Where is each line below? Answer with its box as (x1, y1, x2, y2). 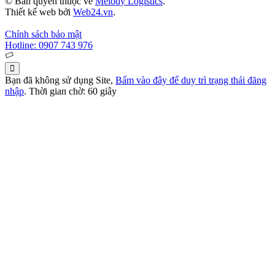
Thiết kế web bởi (5, 7, 73, 18)
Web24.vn (73, 7, 113, 18)
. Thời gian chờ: (24, 86, 88, 97)
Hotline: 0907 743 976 (5, 40, 93, 51)
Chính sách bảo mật (5, 29, 82, 40)
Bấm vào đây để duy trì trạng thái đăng (115, 75, 266, 86)
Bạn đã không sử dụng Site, (5, 75, 115, 86)
